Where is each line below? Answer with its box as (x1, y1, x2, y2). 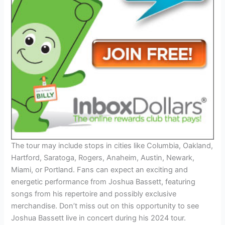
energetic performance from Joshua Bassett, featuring (11, 177, 196, 187)
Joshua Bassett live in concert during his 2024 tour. (11, 213, 186, 223)
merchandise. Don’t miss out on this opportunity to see (11, 201, 199, 211)
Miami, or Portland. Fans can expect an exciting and (11, 165, 188, 175)
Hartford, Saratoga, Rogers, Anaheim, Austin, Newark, (11, 153, 195, 163)
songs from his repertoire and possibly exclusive (11, 189, 177, 199)
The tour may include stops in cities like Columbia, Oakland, (11, 141, 213, 151)
